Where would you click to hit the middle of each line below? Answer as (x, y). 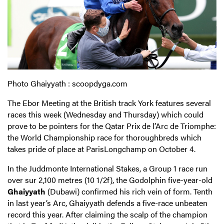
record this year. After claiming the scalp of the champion (107, 214)
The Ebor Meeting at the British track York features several (109, 102)
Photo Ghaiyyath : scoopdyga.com (67, 83)
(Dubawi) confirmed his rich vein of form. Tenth (129, 191)
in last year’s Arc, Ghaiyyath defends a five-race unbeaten (107, 202)
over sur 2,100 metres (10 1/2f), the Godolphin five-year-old (110, 179)
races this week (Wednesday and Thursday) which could (105, 114)
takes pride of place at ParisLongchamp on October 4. (101, 148)
